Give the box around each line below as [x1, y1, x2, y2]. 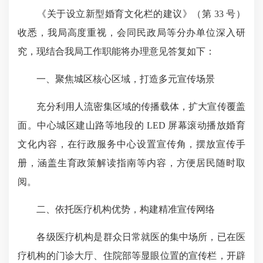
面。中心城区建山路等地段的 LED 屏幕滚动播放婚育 [18, 120, 245, 130]
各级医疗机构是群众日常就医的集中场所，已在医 [18, 232, 245, 242]
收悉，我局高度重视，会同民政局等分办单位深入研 [18, 28, 245, 38]
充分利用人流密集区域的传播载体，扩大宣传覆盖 [18, 102, 245, 112]
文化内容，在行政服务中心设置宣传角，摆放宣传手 [18, 139, 245, 149]
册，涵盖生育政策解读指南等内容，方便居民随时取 [18, 158, 245, 168]
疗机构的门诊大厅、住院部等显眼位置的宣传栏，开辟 [18, 251, 245, 261]
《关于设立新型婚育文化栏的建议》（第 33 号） [18, 9, 245, 19]
